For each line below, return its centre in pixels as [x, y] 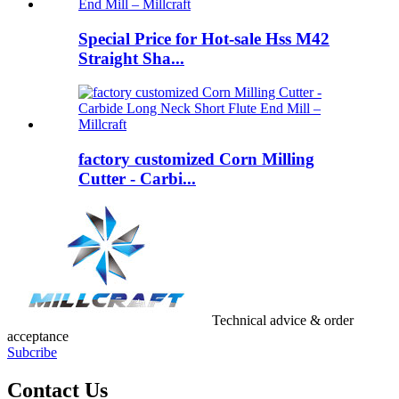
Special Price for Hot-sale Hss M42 [204, 38]
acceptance [38, 336]
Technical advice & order [283, 320]
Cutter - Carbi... [137, 179]
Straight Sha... [131, 58]
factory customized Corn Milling [196, 159]
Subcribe [32, 352]
